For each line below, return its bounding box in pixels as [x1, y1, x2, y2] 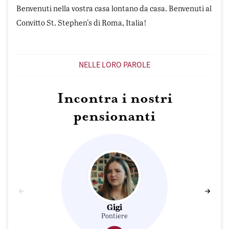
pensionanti [74, 108, 155, 125]
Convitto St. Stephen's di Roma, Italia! [16, 17, 147, 28]
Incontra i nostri [57, 90, 172, 107]
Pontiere [101, 211, 128, 220]
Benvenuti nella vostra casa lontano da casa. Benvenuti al [16, 3, 212, 14]
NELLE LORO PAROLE [79, 59, 150, 71]
